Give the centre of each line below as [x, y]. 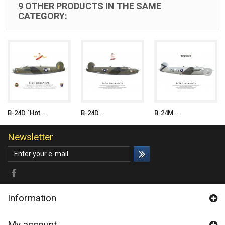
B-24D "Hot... [27, 113]
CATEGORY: [43, 16]
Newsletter [30, 137]
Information [32, 198]
